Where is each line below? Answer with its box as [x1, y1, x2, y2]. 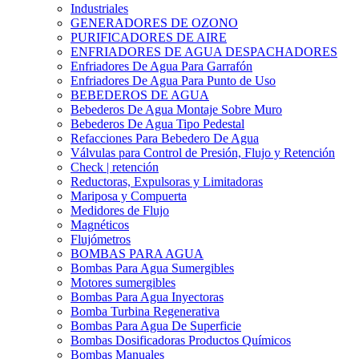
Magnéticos [71, 218, 129, 232]
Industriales [71, 2, 128, 15]
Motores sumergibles [71, 276, 175, 289]
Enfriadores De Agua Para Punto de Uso [71, 74, 276, 87]
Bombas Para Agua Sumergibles [71, 261, 234, 275]
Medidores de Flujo [71, 204, 169, 217]
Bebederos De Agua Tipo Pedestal [71, 117, 244, 131]
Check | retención [71, 160, 159, 174]
